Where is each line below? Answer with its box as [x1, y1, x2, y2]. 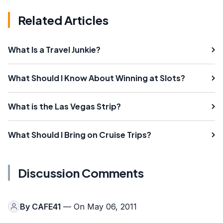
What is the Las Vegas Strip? [8, 101, 121, 111]
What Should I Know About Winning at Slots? [8, 72, 185, 83]
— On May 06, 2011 [61, 201, 137, 212]
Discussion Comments [18, 165, 144, 180]
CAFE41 [32, 201, 61, 212]
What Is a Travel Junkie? [8, 44, 101, 55]
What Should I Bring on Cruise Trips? [8, 129, 151, 140]
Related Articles [18, 12, 109, 27]
